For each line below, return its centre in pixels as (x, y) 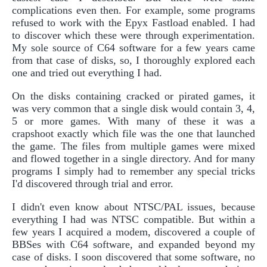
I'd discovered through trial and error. (93, 184)
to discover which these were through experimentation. (133, 35)
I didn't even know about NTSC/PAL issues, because (133, 207)
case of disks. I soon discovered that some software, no (133, 257)
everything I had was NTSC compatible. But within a (133, 220)
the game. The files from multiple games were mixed (133, 146)
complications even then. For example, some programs (133, 10)
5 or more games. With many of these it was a (133, 121)
